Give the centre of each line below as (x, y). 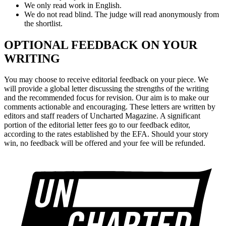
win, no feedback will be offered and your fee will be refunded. (105, 143)
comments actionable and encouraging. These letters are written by (110, 107)
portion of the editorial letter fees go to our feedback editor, (97, 125)
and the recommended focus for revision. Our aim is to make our (106, 98)
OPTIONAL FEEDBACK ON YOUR (101, 45)
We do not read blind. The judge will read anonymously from (122, 14)
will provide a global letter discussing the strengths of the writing (106, 89)
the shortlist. (43, 23)
